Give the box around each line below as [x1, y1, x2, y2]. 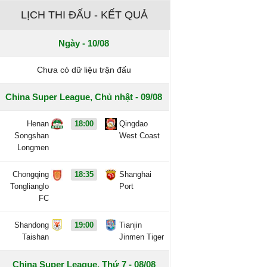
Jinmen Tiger [119, 232, 164, 241]
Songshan [14, 131, 49, 140]
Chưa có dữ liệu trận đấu [36, 65, 131, 74]
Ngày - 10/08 [58, 38, 110, 48]
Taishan [22, 232, 49, 241]
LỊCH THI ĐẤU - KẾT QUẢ [20, 9, 148, 21]
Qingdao [119, 119, 148, 128]
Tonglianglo [10, 182, 49, 191]
